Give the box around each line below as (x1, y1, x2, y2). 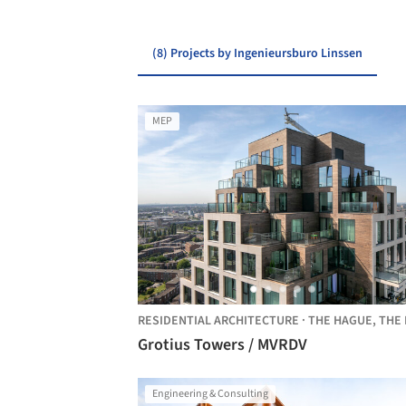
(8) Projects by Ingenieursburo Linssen (152, 44, 362, 63)
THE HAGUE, (308, 312, 379, 330)
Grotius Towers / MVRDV (138, 333, 307, 356)
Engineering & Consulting (152, 386, 268, 401)
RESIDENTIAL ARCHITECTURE (138, 312, 299, 330)
